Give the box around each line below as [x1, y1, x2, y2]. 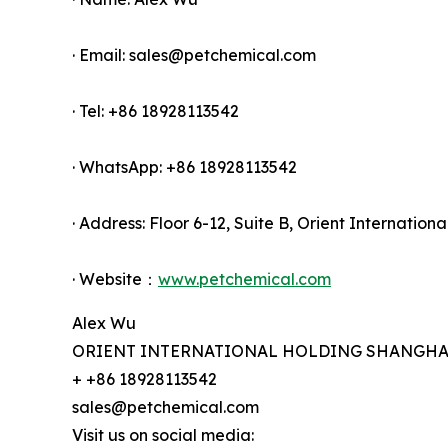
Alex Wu [72, 312, 136, 333]
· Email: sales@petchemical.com [72, 44, 316, 65]
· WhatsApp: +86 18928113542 [72, 156, 297, 177]
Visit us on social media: [72, 424, 254, 445]
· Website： [72, 268, 158, 289]
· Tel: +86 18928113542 [72, 100, 239, 121]
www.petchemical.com [158, 268, 331, 289]
